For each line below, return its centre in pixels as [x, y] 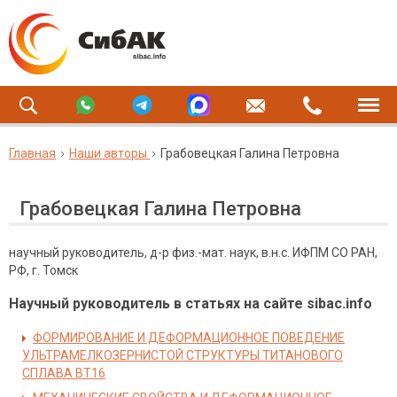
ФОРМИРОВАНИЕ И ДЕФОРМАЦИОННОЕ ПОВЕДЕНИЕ [189, 338]
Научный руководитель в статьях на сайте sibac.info [191, 304]
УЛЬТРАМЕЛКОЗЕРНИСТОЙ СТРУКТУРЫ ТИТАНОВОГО [183, 355]
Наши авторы [108, 153]
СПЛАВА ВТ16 [64, 373]
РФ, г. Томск [43, 270]
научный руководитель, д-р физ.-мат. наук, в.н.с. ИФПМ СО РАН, [193, 253]
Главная [32, 153]
